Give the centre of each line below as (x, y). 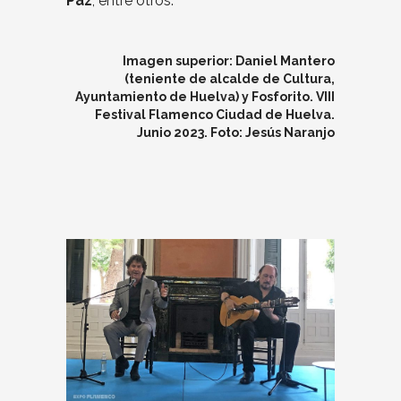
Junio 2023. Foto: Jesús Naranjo (236, 132)
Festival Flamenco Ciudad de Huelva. (215, 114)
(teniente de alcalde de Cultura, (230, 78)
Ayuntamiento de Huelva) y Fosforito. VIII (205, 96)
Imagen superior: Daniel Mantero (229, 60)
